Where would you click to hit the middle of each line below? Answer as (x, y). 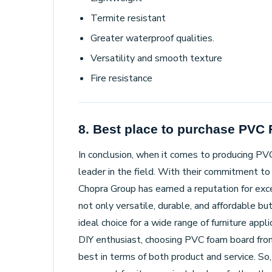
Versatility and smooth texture (156, 58)
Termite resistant (128, 18)
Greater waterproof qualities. (152, 38)
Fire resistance (121, 78)
